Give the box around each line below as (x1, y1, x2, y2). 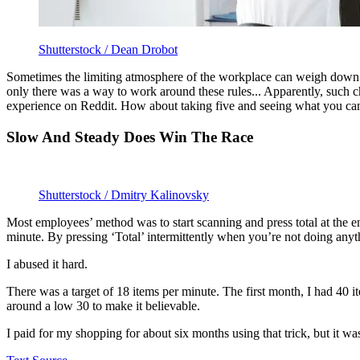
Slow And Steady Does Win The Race (6, 128, 253, 145)
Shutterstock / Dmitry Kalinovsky (39, 188, 209, 202)
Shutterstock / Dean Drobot (39, 42, 178, 56)
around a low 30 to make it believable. (6, 299, 200, 313)
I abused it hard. (6, 257, 88, 272)
